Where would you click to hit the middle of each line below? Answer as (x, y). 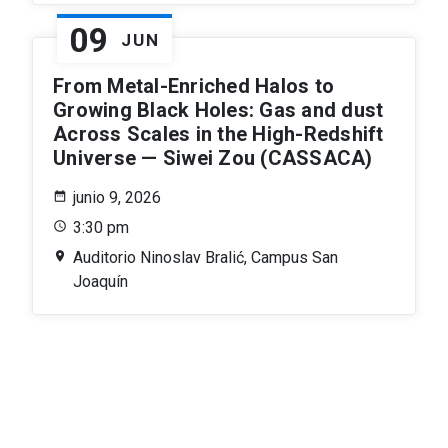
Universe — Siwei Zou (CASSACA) (213, 157)
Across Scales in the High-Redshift (218, 133)
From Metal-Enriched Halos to (193, 85)
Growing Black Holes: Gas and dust (218, 109)
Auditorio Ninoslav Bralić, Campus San (205, 257)
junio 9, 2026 (117, 197)
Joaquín (100, 281)
